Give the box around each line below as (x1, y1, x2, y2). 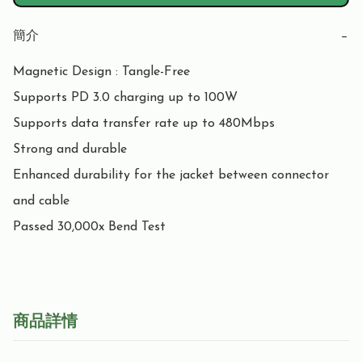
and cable (13, 195, 69, 208)
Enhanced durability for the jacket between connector (13, 169, 329, 183)
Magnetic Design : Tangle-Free (13, 65, 190, 79)
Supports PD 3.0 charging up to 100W (13, 91, 238, 105)
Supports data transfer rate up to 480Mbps (13, 117, 275, 131)
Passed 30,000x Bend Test (13, 221, 166, 234)
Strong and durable (13, 143, 127, 157)
